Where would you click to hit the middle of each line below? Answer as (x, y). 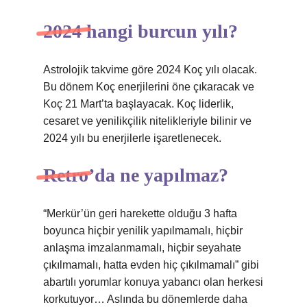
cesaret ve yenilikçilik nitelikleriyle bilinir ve (147, 121)
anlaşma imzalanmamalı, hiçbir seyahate (142, 248)
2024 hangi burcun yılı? (140, 31)
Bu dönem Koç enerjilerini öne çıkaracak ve (149, 87)
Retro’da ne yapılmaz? (136, 175)
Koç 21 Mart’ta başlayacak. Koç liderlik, (138, 104)
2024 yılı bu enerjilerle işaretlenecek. (132, 138)
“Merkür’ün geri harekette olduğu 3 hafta (140, 213)
